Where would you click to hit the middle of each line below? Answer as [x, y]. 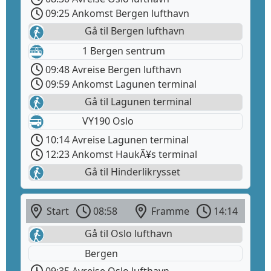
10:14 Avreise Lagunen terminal [116, 140]
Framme [169, 211]
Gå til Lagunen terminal [137, 101]
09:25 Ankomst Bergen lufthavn [116, 14]
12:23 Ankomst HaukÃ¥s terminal [120, 155]
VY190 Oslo [108, 121]
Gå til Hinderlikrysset [131, 172]
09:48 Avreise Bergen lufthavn [112, 69]
